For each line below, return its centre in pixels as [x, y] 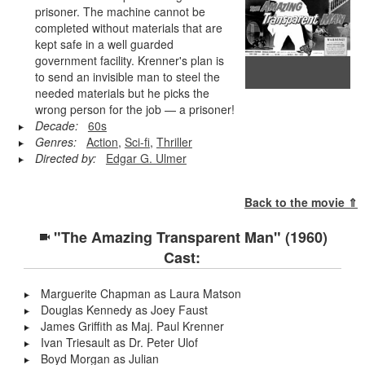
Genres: [55, 141]
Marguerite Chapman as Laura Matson [141, 293]
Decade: [56, 125]
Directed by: [65, 158]
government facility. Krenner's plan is [129, 60]
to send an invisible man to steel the [127, 76]
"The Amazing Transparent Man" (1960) [190, 237]
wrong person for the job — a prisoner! [134, 109]
